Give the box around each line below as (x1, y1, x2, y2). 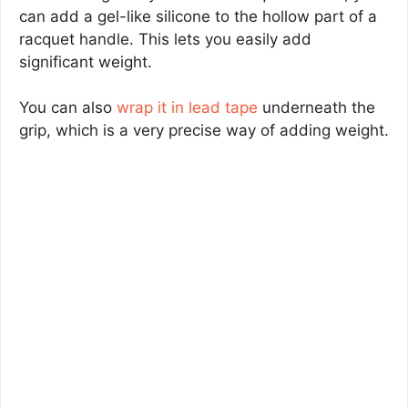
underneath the (258, 98, 375, 117)
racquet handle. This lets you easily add (19, 29, 311, 48)
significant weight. (19, 52, 152, 71)
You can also (19, 98, 117, 117)
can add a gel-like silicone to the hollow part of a (19, 6, 377, 25)
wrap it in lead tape (117, 98, 258, 117)
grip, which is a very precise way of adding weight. (19, 121, 389, 140)
